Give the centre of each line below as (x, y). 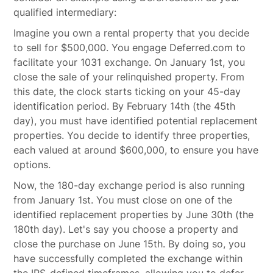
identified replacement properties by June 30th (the (134, 214)
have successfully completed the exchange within (128, 258)
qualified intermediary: (65, 12)
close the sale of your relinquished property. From (129, 77)
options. (32, 165)
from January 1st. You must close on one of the (123, 200)
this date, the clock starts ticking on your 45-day (127, 91)
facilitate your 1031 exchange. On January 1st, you (129, 62)
